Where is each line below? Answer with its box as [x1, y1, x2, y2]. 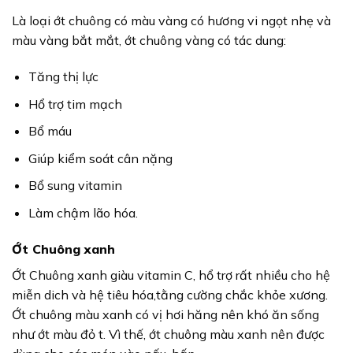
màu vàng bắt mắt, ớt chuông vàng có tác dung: [12, 32, 286, 49]
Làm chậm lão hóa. [28, 205, 138, 221]
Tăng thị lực [28, 69, 98, 85]
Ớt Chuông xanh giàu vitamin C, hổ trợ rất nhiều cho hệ [12, 266, 330, 283]
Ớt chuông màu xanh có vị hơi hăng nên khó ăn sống [12, 306, 319, 322]
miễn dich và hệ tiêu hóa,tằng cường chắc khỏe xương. [12, 286, 328, 303]
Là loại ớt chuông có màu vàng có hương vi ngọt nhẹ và [12, 13, 331, 29]
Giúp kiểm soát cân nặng [28, 150, 173, 166]
